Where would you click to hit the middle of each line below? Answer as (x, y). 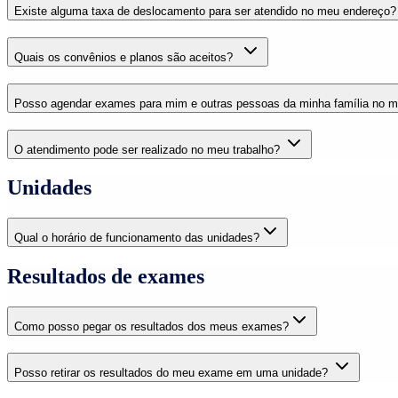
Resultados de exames (106, 277)
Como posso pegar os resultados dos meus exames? (151, 327)
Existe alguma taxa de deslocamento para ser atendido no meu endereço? (205, 12)
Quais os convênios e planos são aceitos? (127, 58)
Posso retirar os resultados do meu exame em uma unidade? (173, 372)
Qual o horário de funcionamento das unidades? (137, 238)
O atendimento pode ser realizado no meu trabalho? (149, 149)
